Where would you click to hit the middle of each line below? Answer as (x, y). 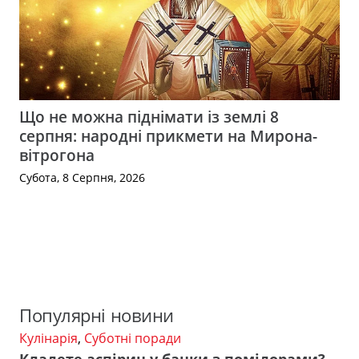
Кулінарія (48, 338)
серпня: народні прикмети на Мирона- (168, 136)
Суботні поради (133, 338)
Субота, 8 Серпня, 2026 (82, 178)
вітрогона (57, 155)
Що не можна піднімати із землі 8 (149, 117)
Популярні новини (97, 315)
